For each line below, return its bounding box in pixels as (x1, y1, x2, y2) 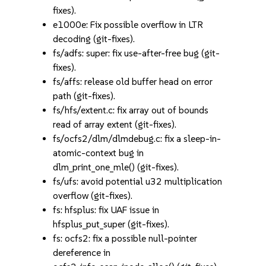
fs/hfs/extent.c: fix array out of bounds (53, 104, 209, 116)
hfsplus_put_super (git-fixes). (53, 218, 170, 230)
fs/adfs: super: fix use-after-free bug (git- (53, 47, 220, 59)
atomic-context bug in (53, 147, 144, 159)
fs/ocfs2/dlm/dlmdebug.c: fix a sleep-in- (53, 133, 221, 144)
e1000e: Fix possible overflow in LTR (53, 19, 204, 30)
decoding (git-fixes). (53, 33, 135, 45)
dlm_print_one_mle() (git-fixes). (53, 161, 179, 173)
